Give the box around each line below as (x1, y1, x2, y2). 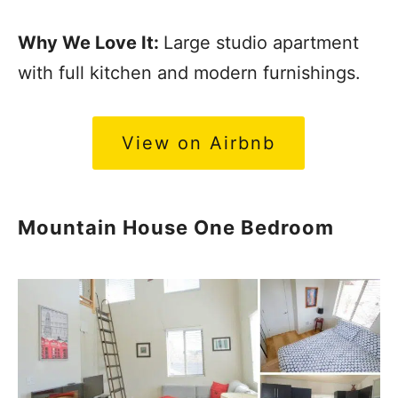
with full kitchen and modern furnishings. (18, 62, 361, 84)
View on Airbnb (121, 132, 275, 155)
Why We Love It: (18, 32, 163, 54)
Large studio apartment (163, 32, 359, 54)
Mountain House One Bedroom (18, 216, 334, 240)
